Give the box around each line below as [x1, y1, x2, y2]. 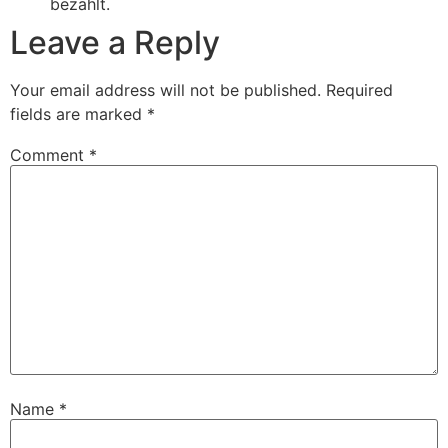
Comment [10, 144, 89, 165]
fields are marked [10, 104, 147, 125]
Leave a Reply [10, 23, 220, 63]
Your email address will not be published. [10, 80, 321, 101]
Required [326, 80, 393, 101]
